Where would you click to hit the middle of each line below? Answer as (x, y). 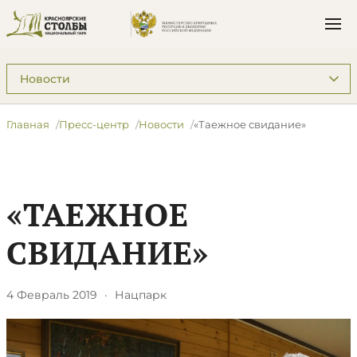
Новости (161, 124)
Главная (28, 124)
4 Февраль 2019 (52, 295)
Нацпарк (140, 295)
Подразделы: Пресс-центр (87, 71)
